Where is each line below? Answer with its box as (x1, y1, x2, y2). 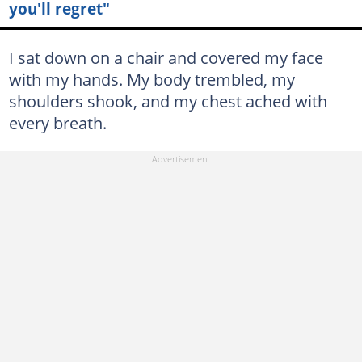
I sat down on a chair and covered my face (8, 46, 323, 69)
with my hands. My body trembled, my (8, 68, 295, 90)
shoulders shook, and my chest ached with (8, 90, 327, 112)
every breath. (8, 112, 107, 134)
